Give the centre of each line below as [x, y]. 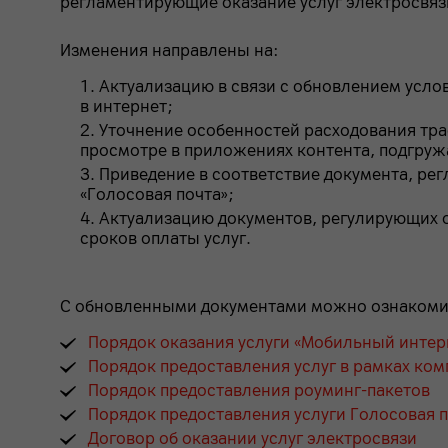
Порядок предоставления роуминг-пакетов [259, 390]
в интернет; [126, 106]
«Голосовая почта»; [156, 194]
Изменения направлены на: [169, 50]
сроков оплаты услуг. [165, 238]
